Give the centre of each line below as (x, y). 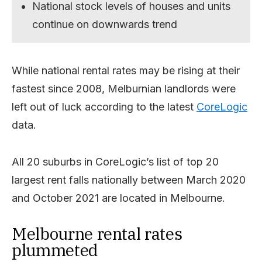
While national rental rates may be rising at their (126, 70)
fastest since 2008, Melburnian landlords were (124, 88)
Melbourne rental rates (97, 233)
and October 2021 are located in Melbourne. (118, 198)
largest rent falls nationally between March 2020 (129, 180)
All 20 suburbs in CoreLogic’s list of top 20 (115, 161)
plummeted (55, 250)
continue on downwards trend (105, 24)
